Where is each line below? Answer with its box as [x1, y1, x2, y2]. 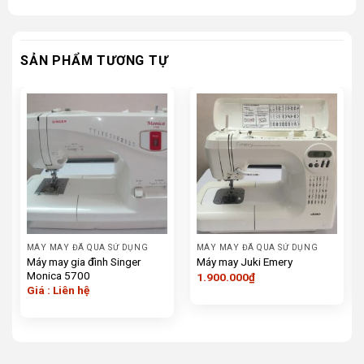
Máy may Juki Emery [196, 255, 292, 269]
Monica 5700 [26, 268, 90, 282]
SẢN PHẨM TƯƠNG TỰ [20, 52, 168, 68]
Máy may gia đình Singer [26, 254, 141, 268]
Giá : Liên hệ [26, 283, 89, 297]
